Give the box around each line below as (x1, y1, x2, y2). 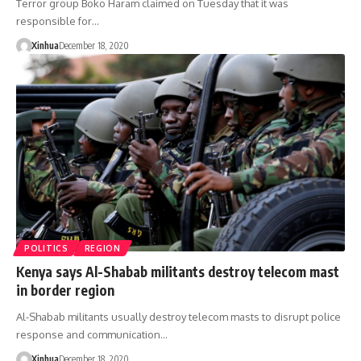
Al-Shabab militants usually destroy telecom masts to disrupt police (16, 309, 341, 323)
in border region (16, 280, 114, 299)
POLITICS (24, 243, 68, 253)
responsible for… (16, 15, 99, 28)
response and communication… (16, 327, 168, 341)
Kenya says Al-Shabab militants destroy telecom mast (16, 262, 339, 280)
